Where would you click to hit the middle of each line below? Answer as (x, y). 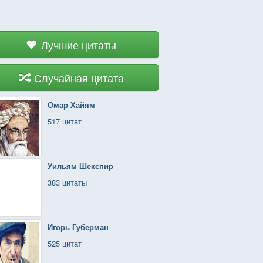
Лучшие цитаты (79, 45)
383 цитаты (67, 182)
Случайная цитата (79, 77)
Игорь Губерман (78, 227)
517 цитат (65, 121)
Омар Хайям (71, 105)
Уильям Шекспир (80, 166)
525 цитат (65, 243)
